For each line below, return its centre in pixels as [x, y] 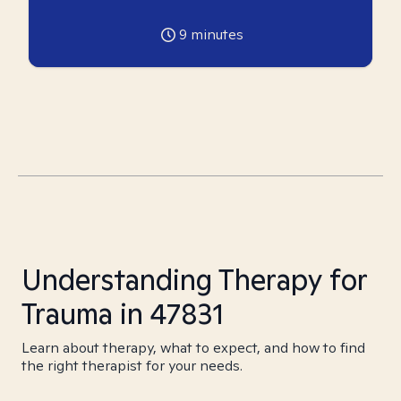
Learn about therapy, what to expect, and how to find [193, 348]
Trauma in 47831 [123, 313]
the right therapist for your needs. [132, 366]
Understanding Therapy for [194, 279]
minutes [215, 34]
